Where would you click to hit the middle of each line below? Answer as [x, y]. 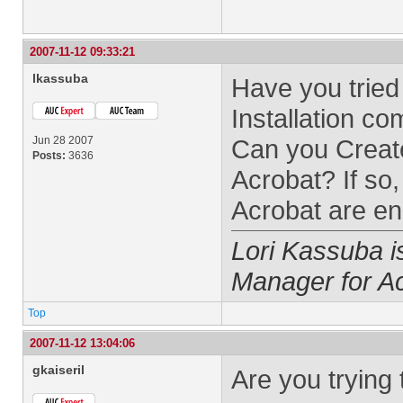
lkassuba [60, 78]
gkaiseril [58, 370]
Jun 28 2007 [63, 140]
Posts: [49, 156]
